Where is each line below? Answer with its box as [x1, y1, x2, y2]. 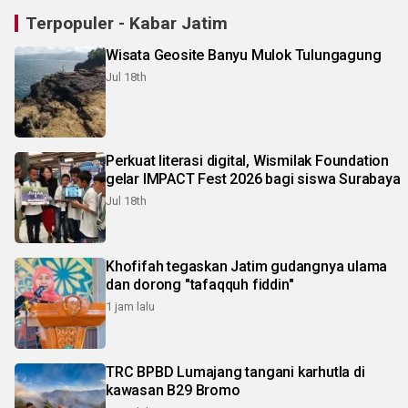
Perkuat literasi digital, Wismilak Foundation [106, 151, 389, 169]
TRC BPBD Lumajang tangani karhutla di [106, 362, 365, 381]
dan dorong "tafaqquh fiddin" [106, 275, 294, 293]
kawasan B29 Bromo [106, 381, 240, 399]
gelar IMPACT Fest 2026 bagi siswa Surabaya [106, 169, 401, 188]
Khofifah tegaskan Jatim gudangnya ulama [106, 257, 388, 275]
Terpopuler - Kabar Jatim [25, 12, 228, 34]
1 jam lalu [106, 299, 155, 313]
